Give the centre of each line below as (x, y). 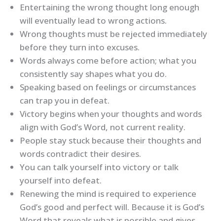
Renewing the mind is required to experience (108, 194)
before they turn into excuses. (80, 47)
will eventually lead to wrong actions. (93, 21)
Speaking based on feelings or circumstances (108, 87)
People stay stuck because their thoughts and (110, 141)
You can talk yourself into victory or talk (99, 167)
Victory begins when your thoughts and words (111, 114)
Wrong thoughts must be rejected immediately (113, 34)
